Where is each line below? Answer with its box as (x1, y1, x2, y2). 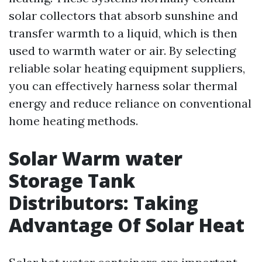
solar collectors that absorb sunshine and (9, 8, 238, 23)
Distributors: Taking (9, 190, 198, 216)
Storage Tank (9, 168, 135, 194)
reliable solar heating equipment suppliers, (9, 61, 245, 76)
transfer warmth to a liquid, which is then (9, 26, 237, 41)
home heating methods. (9, 113, 138, 129)
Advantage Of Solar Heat (9, 212, 244, 238)
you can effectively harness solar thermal (9, 78, 237, 94)
